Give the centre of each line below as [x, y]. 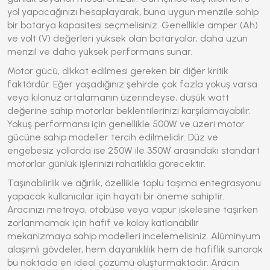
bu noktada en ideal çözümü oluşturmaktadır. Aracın [123, 262]
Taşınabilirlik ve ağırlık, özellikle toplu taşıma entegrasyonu [134, 183]
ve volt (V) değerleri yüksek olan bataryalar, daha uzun [127, 38]
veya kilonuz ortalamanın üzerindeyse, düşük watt [118, 97]
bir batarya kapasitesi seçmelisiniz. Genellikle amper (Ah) [133, 25]
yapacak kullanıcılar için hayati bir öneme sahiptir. [116, 196]
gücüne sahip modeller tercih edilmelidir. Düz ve [113, 137]
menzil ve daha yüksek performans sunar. [100, 52]
